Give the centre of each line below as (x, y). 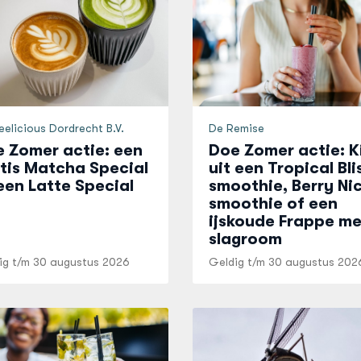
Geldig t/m (238, 262)
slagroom (245, 239)
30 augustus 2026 (81, 262)
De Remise (236, 128)
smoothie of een (273, 203)
